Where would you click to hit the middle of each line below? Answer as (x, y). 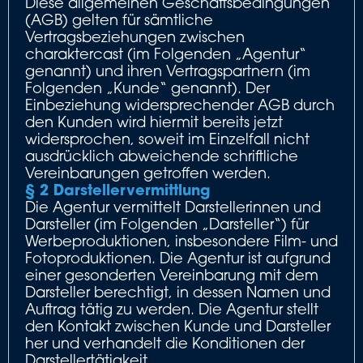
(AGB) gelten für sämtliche (119, 19)
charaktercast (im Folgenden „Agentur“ (166, 53)
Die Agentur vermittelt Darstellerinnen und (173, 207)
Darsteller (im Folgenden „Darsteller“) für (167, 224)
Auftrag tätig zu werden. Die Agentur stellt (172, 309)
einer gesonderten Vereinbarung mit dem (172, 275)
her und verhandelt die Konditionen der (165, 343)
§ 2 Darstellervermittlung (117, 190)
